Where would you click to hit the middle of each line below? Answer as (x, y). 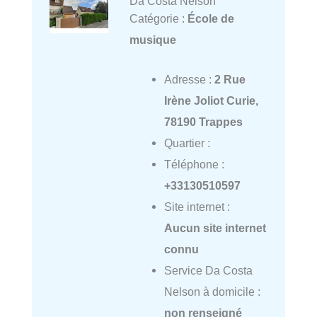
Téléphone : (194, 164)
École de (211, 18)
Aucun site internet (215, 227)
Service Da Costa (208, 270)
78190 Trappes (203, 121)
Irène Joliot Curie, (211, 100)
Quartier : (187, 143)
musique (152, 39)
